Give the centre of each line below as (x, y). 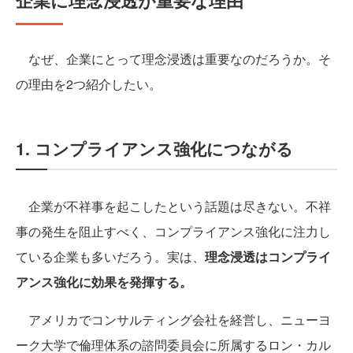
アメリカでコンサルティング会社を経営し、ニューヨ (173, 320)
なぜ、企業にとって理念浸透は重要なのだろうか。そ (173, 59)
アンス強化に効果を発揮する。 (104, 282)
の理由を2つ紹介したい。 (89, 84)
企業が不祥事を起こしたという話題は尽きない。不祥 (173, 206)
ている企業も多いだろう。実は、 (110, 257)
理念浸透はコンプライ (268, 257)
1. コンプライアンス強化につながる (154, 149)
